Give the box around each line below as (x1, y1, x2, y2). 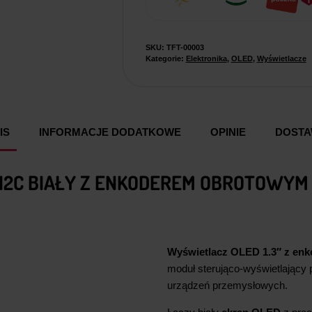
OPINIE (210, 125, 246, 138)
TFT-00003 (166, 42, 204, 52)
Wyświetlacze (256, 54, 306, 63)
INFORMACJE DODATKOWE (39, 125, 181, 138)
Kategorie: (145, 54, 186, 63)
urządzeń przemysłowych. (167, 279, 288, 291)
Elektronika (185, 54, 227, 63)
